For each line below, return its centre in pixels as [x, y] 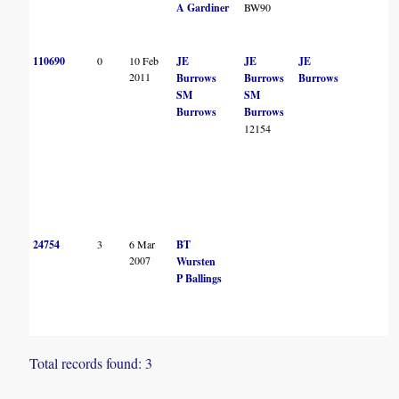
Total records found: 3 [91, 363]
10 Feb [144, 61]
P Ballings [199, 279]
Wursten [196, 262]
